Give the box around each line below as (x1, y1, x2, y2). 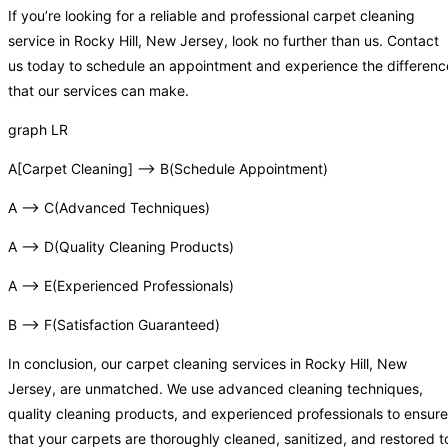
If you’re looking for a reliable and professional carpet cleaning (8, 7, 415, 25)
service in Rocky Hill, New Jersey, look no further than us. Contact (8, 32, 439, 50)
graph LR (8, 121, 68, 139)
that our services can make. (8, 82, 189, 100)
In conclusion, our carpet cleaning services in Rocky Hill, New (8, 355, 407, 373)
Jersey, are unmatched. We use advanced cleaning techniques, (8, 380, 423, 398)
